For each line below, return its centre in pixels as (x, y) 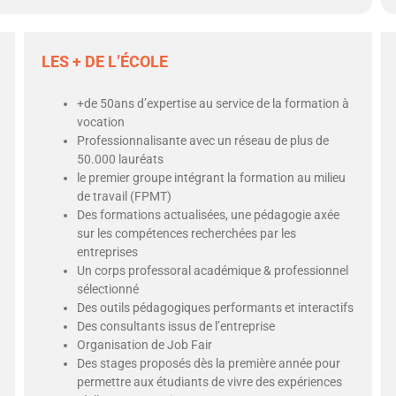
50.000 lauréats (121, 159)
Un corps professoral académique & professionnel (213, 270)
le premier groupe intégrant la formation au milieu (212, 178)
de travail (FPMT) (125, 196)
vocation (101, 122)
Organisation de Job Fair (145, 345)
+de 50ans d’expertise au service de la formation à (213, 103)
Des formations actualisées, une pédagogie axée (209, 215)
